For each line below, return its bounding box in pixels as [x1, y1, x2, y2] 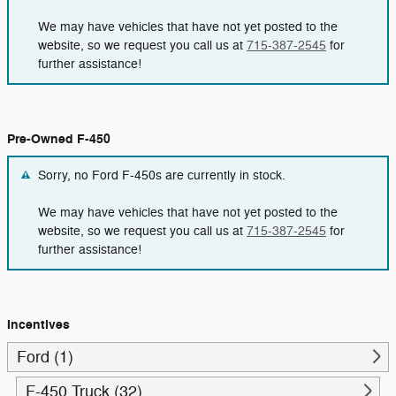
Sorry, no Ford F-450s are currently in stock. [38, 168, 286, 184]
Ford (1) [17, 347, 73, 368]
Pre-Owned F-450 [7, 130, 110, 148]
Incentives [7, 316, 70, 333]
